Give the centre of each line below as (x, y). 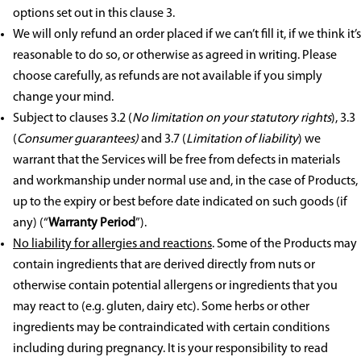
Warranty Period (92, 224)
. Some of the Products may (284, 245)
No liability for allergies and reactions (112, 245)
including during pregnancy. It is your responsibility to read (170, 349)
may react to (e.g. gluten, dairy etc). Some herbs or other (161, 307)
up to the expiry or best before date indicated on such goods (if (180, 203)
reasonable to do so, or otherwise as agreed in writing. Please (175, 56)
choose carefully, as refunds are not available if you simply (168, 77)
